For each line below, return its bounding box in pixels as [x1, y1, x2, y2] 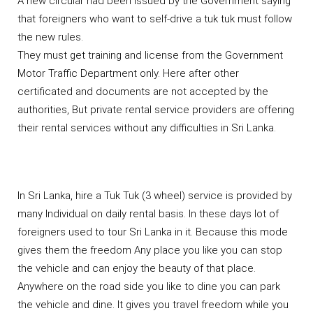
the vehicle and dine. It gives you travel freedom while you [17, 298, 289, 311]
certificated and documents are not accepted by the [17, 85, 268, 98]
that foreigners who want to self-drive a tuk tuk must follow [17, 12, 292, 25]
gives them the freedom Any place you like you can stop [17, 243, 282, 256]
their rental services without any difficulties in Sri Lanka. [17, 121, 276, 134]
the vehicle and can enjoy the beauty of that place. [17, 261, 256, 275]
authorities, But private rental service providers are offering [17, 103, 294, 116]
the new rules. [17, 30, 83, 43]
